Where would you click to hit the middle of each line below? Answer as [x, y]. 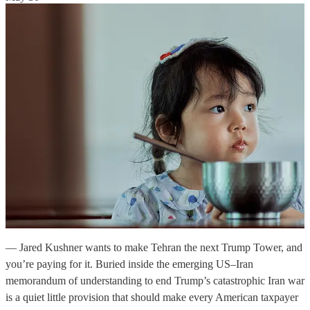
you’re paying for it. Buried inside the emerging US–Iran [129, 264]
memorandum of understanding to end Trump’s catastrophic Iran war [155, 281]
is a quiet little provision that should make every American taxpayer [152, 298]
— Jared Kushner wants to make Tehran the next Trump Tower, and [154, 248]
